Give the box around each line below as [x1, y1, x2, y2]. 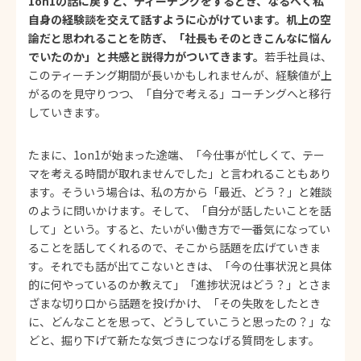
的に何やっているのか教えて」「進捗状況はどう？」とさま [28, 276, 331, 293]
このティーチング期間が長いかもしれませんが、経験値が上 [28, 67, 332, 84]
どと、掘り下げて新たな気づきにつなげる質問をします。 [28, 332, 320, 349]
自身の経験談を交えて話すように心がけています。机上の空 [28, 11, 331, 28]
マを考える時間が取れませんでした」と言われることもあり [28, 165, 331, 182]
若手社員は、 [264, 48, 332, 65]
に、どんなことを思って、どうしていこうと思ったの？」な [28, 313, 331, 330]
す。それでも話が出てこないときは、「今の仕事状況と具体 [28, 258, 332, 275]
